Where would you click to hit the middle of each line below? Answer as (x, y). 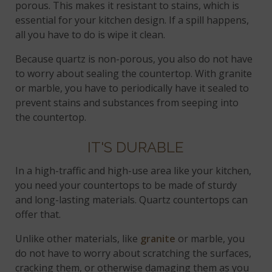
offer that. (38, 215)
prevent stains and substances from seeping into (127, 103)
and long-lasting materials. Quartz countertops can (132, 200)
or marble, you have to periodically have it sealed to (132, 88)
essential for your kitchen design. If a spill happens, (132, 20)
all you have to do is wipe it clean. (90, 35)
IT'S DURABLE (135, 148)
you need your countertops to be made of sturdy (126, 185)
